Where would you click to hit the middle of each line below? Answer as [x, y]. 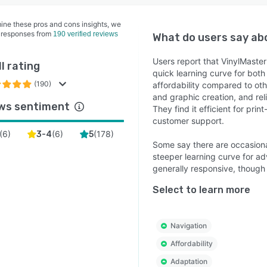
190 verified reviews [86, 34]
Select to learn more [201, 190]
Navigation [188, 226]
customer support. [188, 121]
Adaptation [189, 261]
